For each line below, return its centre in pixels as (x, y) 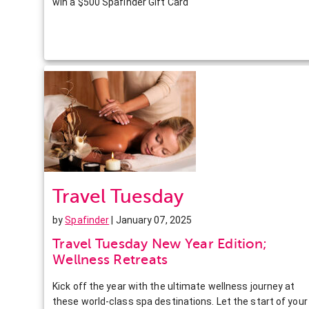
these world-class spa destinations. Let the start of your (180, 301)
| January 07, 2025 (151, 220)
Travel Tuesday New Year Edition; (160, 243)
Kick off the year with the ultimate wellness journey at (174, 286)
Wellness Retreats (110, 259)
